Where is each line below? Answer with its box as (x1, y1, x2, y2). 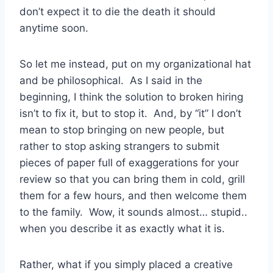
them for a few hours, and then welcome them (19, 190, 247, 202)
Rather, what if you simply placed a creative (19, 258, 233, 271)
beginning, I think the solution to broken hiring (19, 91, 243, 104)
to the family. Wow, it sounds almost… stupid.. (19, 206, 247, 219)
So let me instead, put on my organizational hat (19, 58, 251, 71)
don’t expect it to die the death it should (19, 5, 216, 18)
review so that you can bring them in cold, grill (19, 173, 245, 186)
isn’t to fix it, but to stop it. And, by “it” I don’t (19, 107, 241, 120)
